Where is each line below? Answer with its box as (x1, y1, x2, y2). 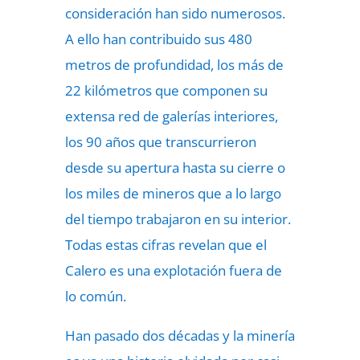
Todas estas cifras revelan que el (64, 235, 267, 254)
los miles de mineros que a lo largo (64, 183, 281, 202)
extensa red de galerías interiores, (64, 106, 278, 125)
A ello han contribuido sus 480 (64, 29, 252, 48)
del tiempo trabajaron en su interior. (64, 209, 291, 228)
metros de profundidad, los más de (64, 55, 284, 74)
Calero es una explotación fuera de (64, 260, 282, 280)
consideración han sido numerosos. (64, 3, 285, 22)
